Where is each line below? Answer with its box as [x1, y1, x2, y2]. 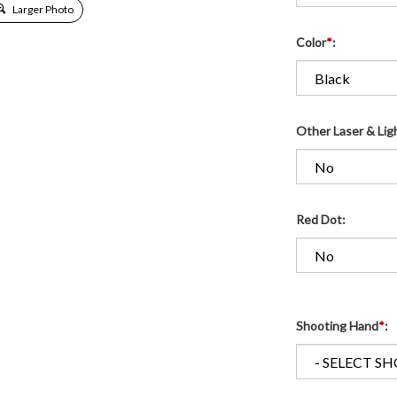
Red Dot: [296, 212, 346, 228]
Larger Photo [11, 3, 74, 17]
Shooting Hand [296, 318, 378, 334]
